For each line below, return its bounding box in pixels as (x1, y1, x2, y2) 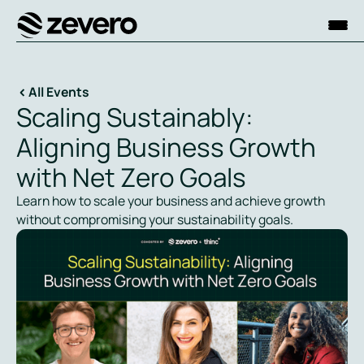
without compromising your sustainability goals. (15, 210, 293, 229)
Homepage (15, 37, 79, 56)
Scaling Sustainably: (15, 99, 253, 135)
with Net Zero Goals (15, 159, 246, 195)
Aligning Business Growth (15, 129, 316, 165)
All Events (28, 83, 90, 102)
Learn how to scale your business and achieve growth (15, 192, 325, 210)
